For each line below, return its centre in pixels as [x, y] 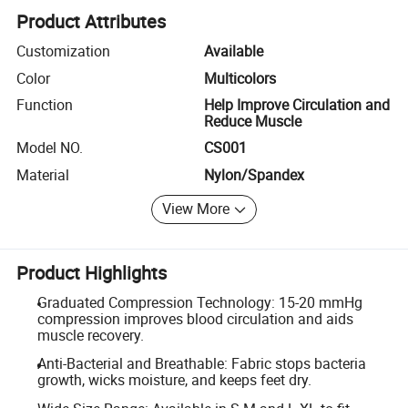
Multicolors [240, 78]
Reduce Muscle [253, 121]
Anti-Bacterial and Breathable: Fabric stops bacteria [201, 364]
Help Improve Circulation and [297, 104]
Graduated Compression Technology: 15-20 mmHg [199, 302]
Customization [64, 51]
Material [43, 174]
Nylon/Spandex [254, 174]
